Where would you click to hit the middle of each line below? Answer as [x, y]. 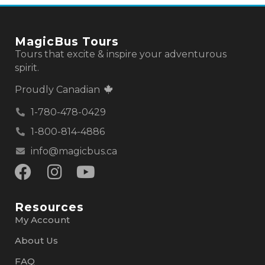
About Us [36, 240]
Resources [49, 207]
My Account [42, 219]
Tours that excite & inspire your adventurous [121, 54]
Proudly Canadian [59, 90]
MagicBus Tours [67, 41]
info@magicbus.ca [74, 151]
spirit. [27, 67]
